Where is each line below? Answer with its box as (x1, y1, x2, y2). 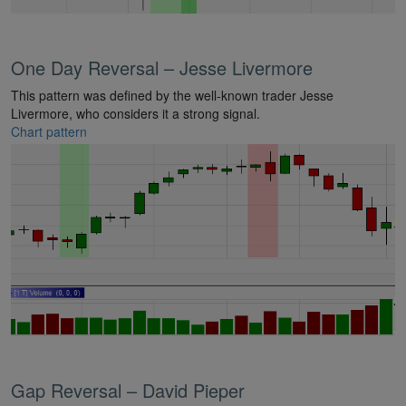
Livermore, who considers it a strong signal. (11, 104, 260, 123)
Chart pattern (11, 122, 87, 141)
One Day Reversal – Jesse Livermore (11, 54, 313, 82)
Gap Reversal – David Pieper (11, 377, 245, 404)
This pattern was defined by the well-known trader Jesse (11, 86, 333, 105)
